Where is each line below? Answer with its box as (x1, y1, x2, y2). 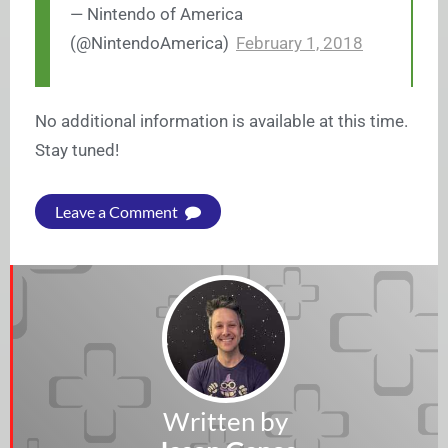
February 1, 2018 (236, 33, 363, 54)
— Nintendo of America (70, 4, 243, 25)
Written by (163, 405, 288, 438)
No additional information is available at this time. (35, 111, 408, 132)
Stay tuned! (35, 140, 119, 161)
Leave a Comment (55, 202, 181, 222)
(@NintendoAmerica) (70, 33, 233, 54)
